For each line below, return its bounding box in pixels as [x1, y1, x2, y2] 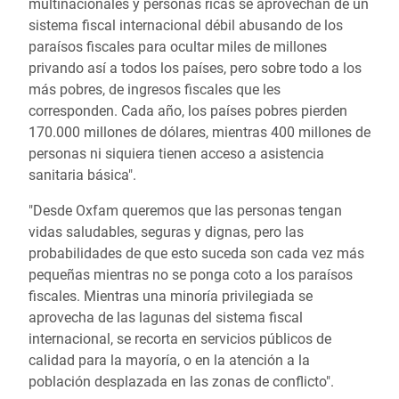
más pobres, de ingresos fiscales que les [28, 81, 281, 98]
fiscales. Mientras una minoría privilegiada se [28, 288, 313, 305]
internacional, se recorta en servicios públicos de [28, 330, 331, 347]
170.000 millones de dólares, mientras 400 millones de [28, 124, 370, 141]
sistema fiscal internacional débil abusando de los [28, 17, 343, 34]
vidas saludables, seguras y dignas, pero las [28, 224, 304, 240]
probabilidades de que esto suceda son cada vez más [28, 245, 364, 262]
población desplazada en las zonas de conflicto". [28, 373, 334, 390]
